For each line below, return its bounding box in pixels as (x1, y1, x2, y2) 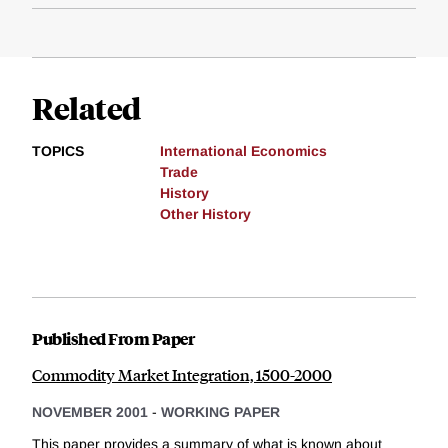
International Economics (160, 143, 327, 160)
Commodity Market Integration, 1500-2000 (32, 364, 332, 386)
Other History (160, 206, 251, 223)
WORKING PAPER (161, 404, 280, 421)
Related (32, 88, 141, 128)
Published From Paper (32, 327, 194, 351)
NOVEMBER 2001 (32, 404, 148, 421)
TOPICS (32, 143, 84, 160)
